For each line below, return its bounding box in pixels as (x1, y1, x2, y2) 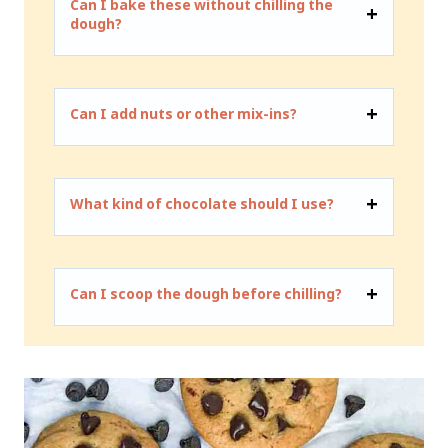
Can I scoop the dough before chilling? (70, 284, 342, 304)
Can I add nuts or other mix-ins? (70, 104, 297, 124)
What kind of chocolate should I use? (70, 194, 334, 214)
